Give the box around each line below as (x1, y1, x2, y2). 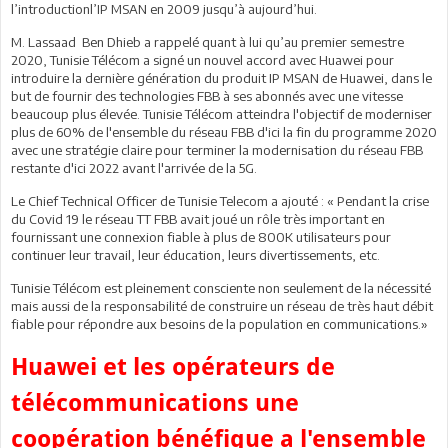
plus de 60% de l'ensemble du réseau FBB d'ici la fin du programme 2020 (11, 123, 437, 140)
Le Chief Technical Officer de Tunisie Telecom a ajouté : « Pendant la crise (11, 192, 429, 209)
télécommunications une (11, 388, 299, 417)
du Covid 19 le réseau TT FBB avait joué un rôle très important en (11, 210, 385, 227)
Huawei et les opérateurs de (11, 352, 335, 381)
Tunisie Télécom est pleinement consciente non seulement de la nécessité (11, 279, 431, 296)
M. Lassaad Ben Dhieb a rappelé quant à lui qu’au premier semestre (11, 33, 404, 50)
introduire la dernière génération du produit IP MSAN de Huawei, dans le (11, 69, 432, 86)
